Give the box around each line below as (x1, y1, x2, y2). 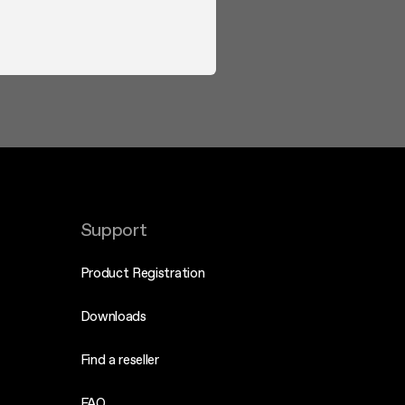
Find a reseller (80, 350, 159, 369)
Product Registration (80, 263, 205, 282)
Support (80, 217, 147, 242)
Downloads (80, 306, 146, 325)
